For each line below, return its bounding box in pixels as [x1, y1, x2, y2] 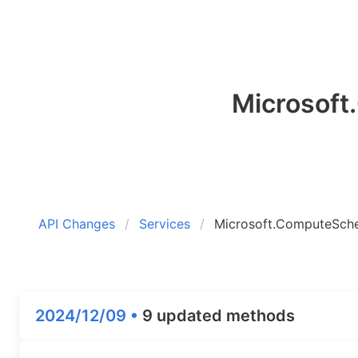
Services [139, 216, 190, 232]
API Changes [38, 216, 115, 232]
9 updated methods [142, 306, 295, 325]
